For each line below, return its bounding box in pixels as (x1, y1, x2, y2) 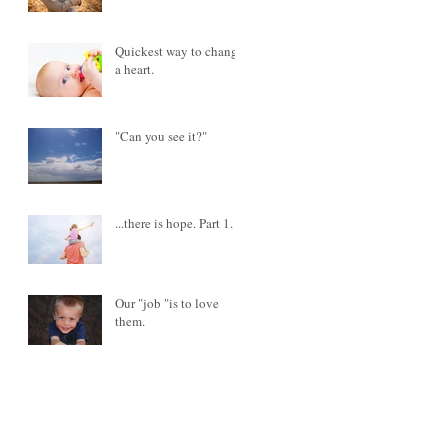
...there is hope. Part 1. (115, 214, 233, 232)
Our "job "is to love (115, 294, 219, 312)
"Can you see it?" (115, 127, 207, 145)
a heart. (115, 60, 154, 78)
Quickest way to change (115, 42, 244, 60)
